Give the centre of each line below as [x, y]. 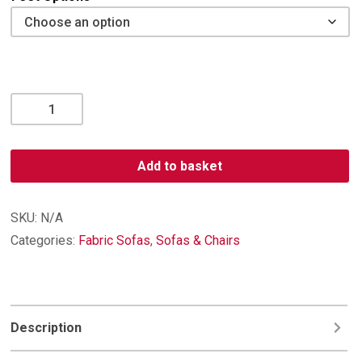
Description [46, 328]
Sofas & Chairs [198, 241]
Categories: [45, 241]
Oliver [27, 102]
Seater [29, 141]
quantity [32, 179]
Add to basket [179, 166]
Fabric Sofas [115, 241]
